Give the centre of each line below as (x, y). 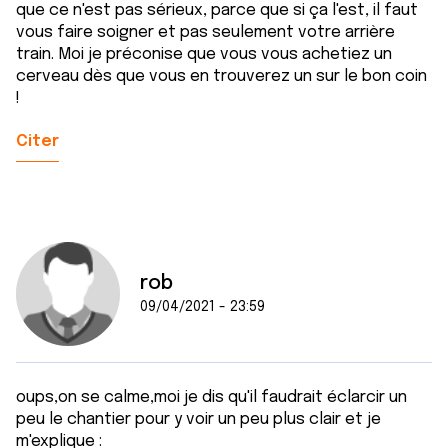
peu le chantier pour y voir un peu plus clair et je (198, 419)
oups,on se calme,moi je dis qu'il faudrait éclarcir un (211, 397)
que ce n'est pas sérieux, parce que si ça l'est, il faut (217, 10)
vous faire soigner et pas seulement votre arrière (205, 32)
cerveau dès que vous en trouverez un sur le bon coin (221, 76)
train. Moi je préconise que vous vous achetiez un (204, 54)
